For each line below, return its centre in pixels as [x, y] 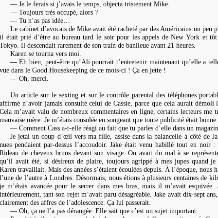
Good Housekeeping [60, 70]
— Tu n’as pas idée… [40, 20]
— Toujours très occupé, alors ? [54, 12]
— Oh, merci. [29, 78]
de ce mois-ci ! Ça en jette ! [127, 70]
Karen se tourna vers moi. [45, 53]
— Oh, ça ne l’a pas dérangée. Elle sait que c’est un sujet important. [104, 210]
